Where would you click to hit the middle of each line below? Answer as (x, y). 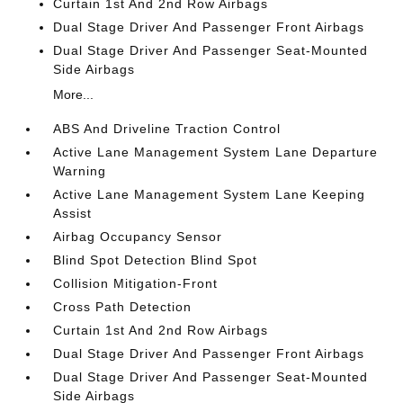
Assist (73, 213)
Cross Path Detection (123, 307)
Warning (80, 171)
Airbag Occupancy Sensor (138, 237)
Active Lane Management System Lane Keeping (210, 194)
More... (74, 94)
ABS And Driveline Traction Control (167, 129)
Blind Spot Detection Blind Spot (156, 260)
